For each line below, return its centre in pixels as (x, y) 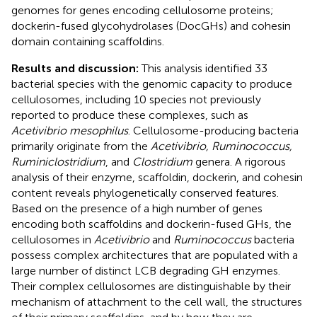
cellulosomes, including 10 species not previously (136, 99)
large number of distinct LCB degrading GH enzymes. (146, 270)
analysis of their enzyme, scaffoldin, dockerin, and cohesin (157, 177)
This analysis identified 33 (204, 68)
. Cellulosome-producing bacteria (213, 130)
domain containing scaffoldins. (88, 41)
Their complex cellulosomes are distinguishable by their (151, 286)
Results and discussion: (76, 68)
